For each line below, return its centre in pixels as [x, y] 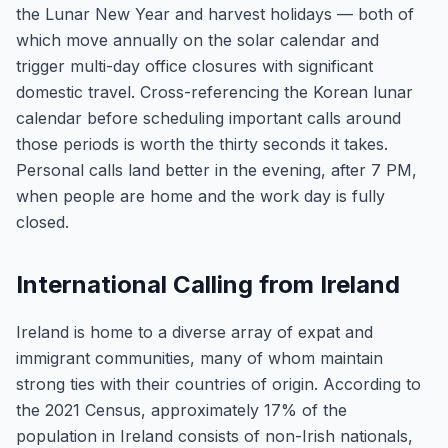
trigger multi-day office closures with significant [194, 66]
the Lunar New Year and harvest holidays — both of [215, 14]
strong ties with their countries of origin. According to [218, 384]
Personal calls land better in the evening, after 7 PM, [216, 170]
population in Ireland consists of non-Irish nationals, [214, 436]
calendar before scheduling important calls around [208, 118]
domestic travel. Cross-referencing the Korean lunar [214, 92]
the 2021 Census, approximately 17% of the [181, 410]
